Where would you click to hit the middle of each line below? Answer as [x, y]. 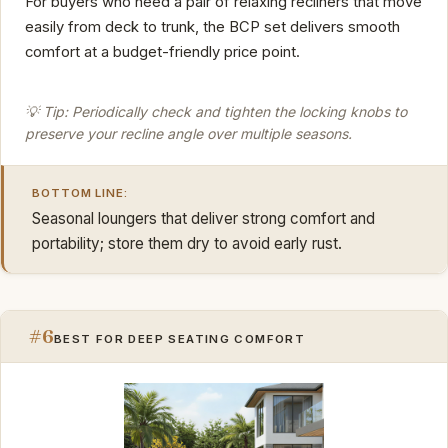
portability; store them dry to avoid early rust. [187, 243]
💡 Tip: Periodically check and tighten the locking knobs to [216, 112]
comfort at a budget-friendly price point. [162, 51]
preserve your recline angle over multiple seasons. [188, 134]
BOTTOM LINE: [80, 192]
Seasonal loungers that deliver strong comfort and [203, 218]
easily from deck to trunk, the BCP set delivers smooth [212, 26]
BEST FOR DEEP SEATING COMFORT [180, 338]
